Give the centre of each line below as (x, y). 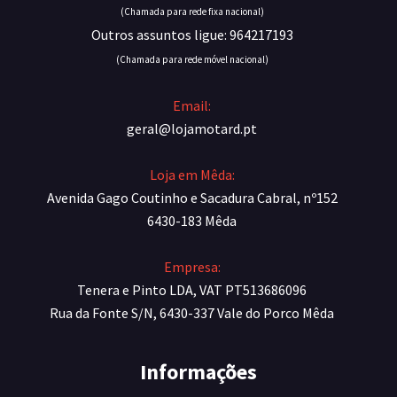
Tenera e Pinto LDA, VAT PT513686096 (192, 290)
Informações (198, 372)
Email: (192, 106)
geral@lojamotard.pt (192, 129)
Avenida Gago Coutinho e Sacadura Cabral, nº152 (192, 198)
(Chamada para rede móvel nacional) (192, 60)
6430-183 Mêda (192, 221)
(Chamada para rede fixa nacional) (192, 12)
